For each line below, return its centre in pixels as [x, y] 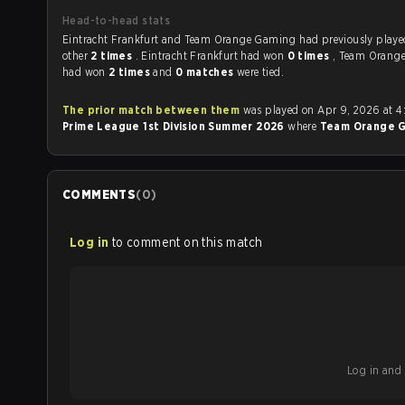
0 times [310, 56]
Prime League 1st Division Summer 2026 [175, 126]
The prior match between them [151, 110]
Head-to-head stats [117, 20]
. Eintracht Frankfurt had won [211, 56]
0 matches [206, 72]
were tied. [260, 72]
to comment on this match [187, 242]
